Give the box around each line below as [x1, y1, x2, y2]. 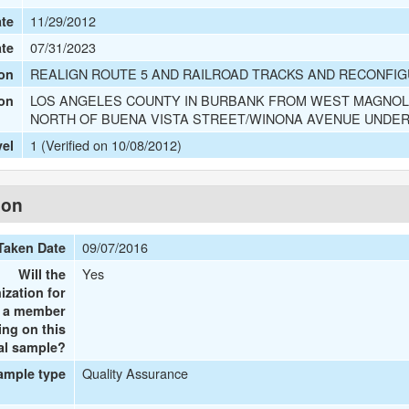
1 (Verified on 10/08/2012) [30, 135, 183, 154]
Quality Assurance [82, 363, 189, 383]
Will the [18, 265, 67, 283]
